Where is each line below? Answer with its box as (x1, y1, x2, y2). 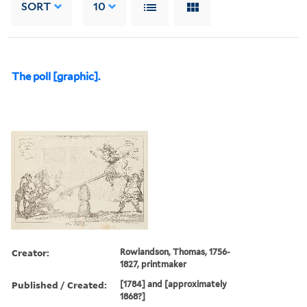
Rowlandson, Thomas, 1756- (120, 246, 231, 257)
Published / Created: (12, 278, 107, 291)
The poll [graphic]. (12, 70, 100, 83)
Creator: (12, 245, 49, 259)
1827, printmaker (120, 258, 187, 269)
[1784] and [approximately (120, 278, 228, 289)
